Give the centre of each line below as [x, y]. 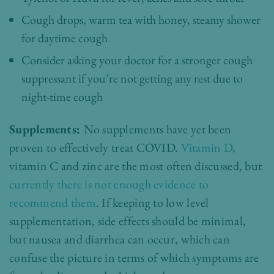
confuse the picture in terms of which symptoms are [134, 258]
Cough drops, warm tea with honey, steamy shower [141, 20]
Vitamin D [207, 148]
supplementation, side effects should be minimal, [128, 221]
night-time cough [62, 97]
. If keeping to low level [152, 203]
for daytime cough [65, 38]
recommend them [53, 203]
